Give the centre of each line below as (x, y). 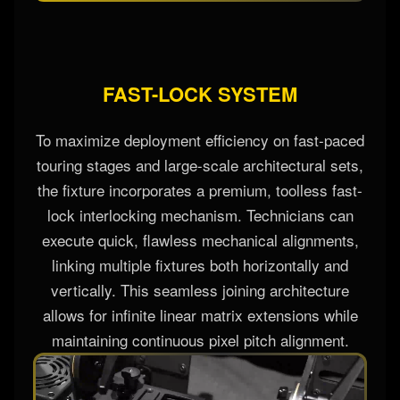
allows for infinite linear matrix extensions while (200, 366)
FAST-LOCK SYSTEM (200, 145)
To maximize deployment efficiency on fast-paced (200, 191)
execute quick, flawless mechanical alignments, (200, 291)
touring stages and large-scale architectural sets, (200, 216)
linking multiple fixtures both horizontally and (200, 316)
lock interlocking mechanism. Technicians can (200, 266)
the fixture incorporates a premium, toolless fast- (200, 241)
